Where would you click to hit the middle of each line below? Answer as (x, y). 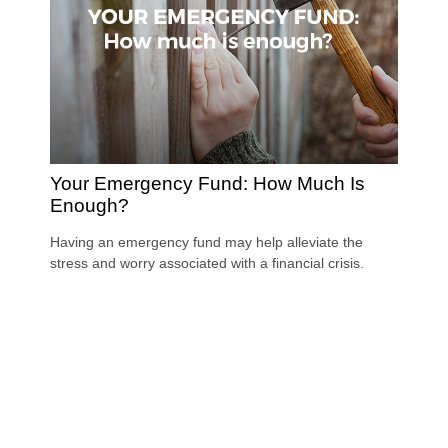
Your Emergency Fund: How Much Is (207, 183)
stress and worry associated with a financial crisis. (207, 262)
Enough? (89, 205)
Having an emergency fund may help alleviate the (206, 241)
